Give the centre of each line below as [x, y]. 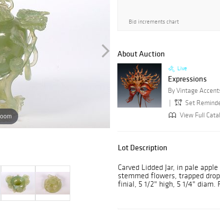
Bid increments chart [154, 22]
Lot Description [143, 148]
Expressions [187, 79]
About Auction [141, 54]
